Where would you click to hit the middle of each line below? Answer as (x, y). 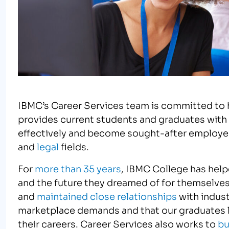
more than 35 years (78, 168)
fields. (74, 146)
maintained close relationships (107, 196)
